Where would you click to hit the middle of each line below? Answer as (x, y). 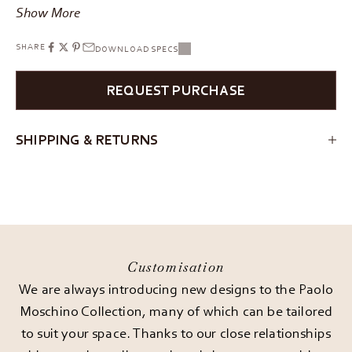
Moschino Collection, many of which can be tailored (176, 311)
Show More (48, 12)
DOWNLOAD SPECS (137, 48)
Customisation (176, 268)
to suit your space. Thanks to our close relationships (176, 333)
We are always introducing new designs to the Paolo (176, 289)
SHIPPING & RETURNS (87, 140)
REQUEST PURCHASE (176, 90)
